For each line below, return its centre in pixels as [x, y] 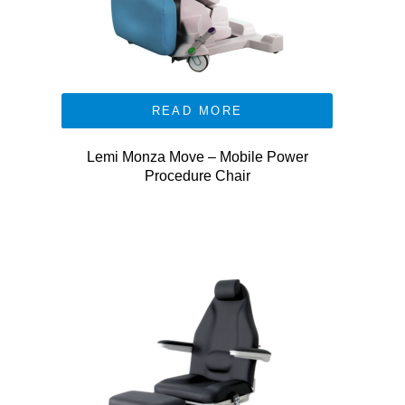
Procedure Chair [197, 176]
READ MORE [197, 111]
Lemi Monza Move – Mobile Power [197, 157]
